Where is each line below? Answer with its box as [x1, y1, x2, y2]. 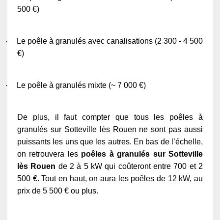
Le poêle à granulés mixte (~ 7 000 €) [17, 81, 146, 89]
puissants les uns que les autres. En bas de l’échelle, [17, 137, 203, 146]
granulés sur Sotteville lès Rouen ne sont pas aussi [17, 125, 203, 134]
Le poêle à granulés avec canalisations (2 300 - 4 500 [17, 36, 203, 45]
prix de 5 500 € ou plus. [17, 186, 98, 195]
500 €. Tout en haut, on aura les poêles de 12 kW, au [17, 174, 203, 183]
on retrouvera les [17, 149, 82, 158]
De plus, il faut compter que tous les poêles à [17, 112, 203, 121]
